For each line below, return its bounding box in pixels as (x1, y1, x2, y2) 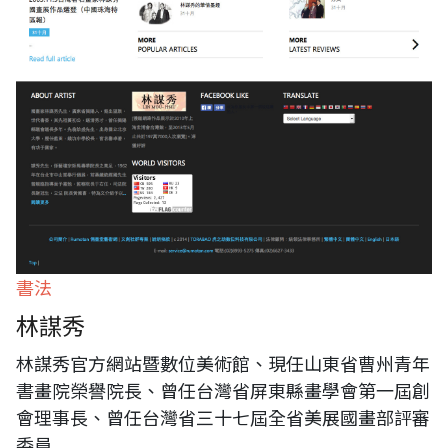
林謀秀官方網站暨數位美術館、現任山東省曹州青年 (16, 350, 430, 376)
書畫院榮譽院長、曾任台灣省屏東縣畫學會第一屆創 (16, 377, 430, 403)
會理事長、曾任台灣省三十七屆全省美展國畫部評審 (16, 404, 430, 430)
